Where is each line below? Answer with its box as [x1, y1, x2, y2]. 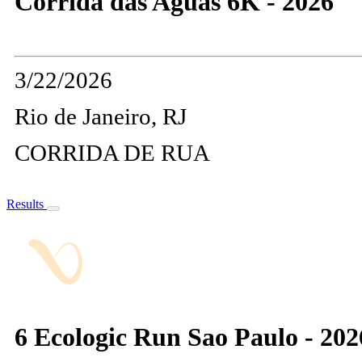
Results [6, 197, 47, 212]
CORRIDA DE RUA [15, 140, 210, 166]
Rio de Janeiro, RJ [15, 103, 187, 130]
